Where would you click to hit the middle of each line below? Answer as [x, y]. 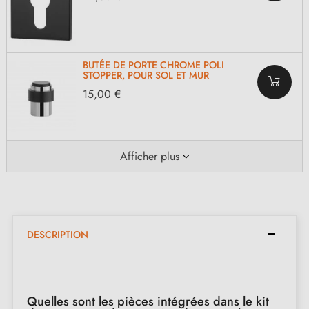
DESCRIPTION [58, 234]
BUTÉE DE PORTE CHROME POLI [153, 65]
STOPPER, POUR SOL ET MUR [146, 76]
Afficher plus [149, 156]
